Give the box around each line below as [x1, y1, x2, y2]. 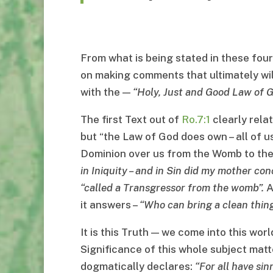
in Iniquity [80, 165, 127, 177]
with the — [80, 86, 133, 99]
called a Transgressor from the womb [84, 182, 258, 194]
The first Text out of [80, 113, 182, 126]
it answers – [80, 199, 140, 211]
